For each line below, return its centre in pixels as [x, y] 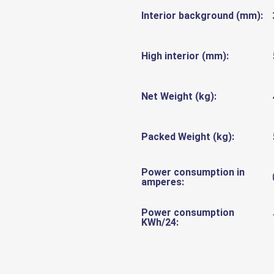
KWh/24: [160, 222]
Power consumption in [193, 172]
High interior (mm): [185, 56]
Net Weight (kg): [179, 96]
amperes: [163, 182]
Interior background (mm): [202, 15]
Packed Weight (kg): [188, 136]
